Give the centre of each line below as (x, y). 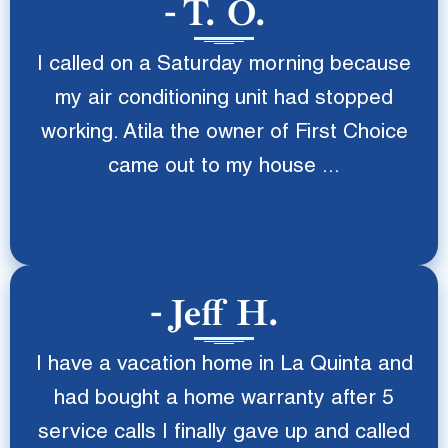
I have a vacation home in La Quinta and (224, 365)
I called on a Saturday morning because (224, 65)
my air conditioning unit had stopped (224, 99)
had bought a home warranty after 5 (224, 399)
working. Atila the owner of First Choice (224, 133)
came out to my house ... (224, 167)
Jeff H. (224, 313)
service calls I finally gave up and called (224, 433)
